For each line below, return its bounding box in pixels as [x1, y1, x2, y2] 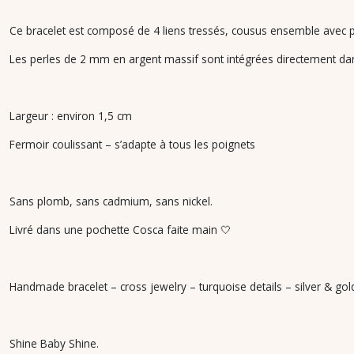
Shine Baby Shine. [9, 336, 99, 351]
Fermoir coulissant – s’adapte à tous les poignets [9, 137, 258, 152]
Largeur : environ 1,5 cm [9, 108, 135, 123]
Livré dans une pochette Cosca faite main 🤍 [9, 222, 232, 237]
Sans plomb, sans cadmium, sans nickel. [9, 194, 216, 209]
